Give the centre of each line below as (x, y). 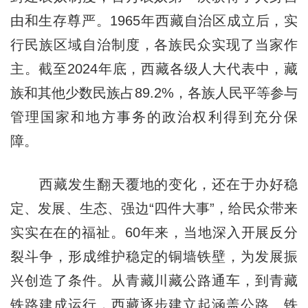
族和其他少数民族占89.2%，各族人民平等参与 (154, 92)
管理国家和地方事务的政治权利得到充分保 (154, 117)
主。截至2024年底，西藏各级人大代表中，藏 (154, 68)
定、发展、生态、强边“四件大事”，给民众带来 (154, 208)
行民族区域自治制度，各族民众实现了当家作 (154, 44)
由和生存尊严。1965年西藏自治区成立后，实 (154, 20)
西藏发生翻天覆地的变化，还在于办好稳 (154, 184)
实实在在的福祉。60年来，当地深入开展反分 (154, 232)
